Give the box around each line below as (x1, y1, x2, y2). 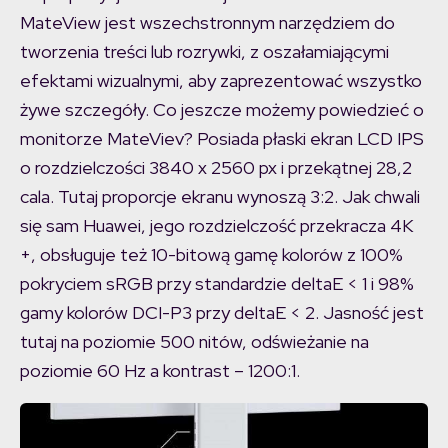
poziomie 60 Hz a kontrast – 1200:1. (20, 359, 300, 383)
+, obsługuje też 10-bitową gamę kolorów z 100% (20, 243, 403, 267)
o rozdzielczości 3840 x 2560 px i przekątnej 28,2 (20, 156, 412, 180)
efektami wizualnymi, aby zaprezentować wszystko (20, 69, 422, 93)
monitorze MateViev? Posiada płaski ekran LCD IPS (20, 127, 424, 151)
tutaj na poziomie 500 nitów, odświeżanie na (20, 330, 369, 354)
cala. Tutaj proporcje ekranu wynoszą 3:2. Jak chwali (20, 185, 420, 209)
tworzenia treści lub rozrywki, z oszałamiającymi (20, 40, 389, 64)
